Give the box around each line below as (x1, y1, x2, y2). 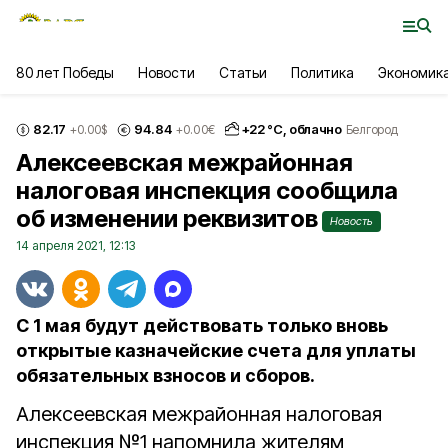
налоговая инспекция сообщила (16, 176, 398, 205)
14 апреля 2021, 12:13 (16, 238, 135, 253)
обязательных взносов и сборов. (16, 365, 315, 386)
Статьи (218, 64, 267, 81)
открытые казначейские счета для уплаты (16, 340, 416, 361)
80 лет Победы (16, 64, 115, 81)
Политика (290, 64, 354, 81)
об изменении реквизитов (16, 204, 318, 233)
